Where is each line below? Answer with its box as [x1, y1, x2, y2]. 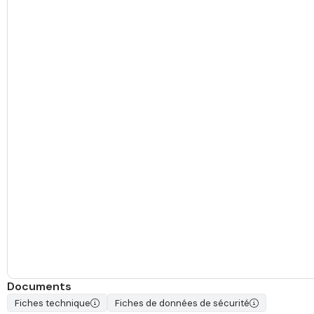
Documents [7, 279, 71, 294]
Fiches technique [15, 297, 90, 310]
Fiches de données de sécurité [115, 297, 250, 310]
